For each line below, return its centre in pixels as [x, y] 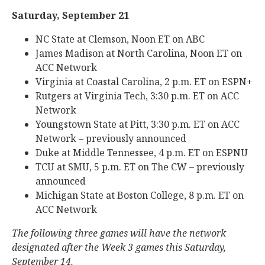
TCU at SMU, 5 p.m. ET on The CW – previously [140, 167]
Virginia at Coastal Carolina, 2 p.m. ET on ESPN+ [144, 82]
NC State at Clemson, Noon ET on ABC [120, 39]
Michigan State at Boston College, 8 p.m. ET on [140, 195]
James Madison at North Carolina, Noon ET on [139, 53]
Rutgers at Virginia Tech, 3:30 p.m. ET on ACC [137, 96]
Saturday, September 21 [70, 15]
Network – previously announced [111, 138]
